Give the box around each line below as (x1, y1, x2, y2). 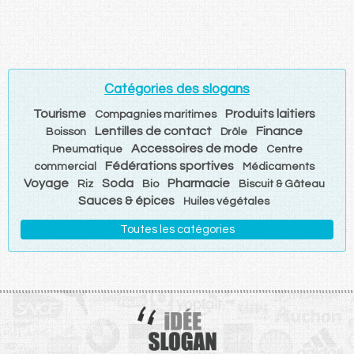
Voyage (23, 176, 69, 190)
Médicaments (242, 160, 314, 172)
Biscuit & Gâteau (238, 178, 325, 190)
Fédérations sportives (104, 159, 234, 172)
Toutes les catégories (119, 223, 235, 235)
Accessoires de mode (130, 141, 258, 155)
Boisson (45, 126, 86, 137)
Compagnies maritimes (94, 108, 217, 120)
